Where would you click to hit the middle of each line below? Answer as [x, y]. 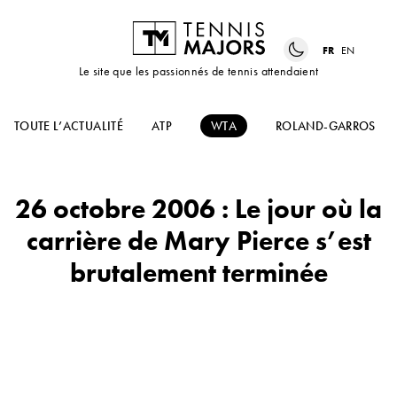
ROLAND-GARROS [326, 126]
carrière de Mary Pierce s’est [198, 241]
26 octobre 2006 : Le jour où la [198, 210]
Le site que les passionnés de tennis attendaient [198, 71]
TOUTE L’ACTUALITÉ [69, 126]
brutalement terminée [198, 273]
